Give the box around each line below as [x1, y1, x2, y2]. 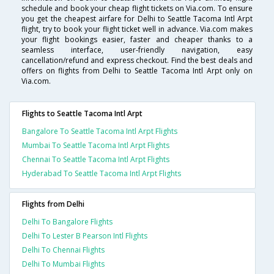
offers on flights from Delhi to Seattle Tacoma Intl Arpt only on [21, 65, 253, 76]
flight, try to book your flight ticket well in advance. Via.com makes [21, 24, 253, 35]
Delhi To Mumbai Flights [22, 259, 105, 270]
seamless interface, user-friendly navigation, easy [21, 45, 253, 56]
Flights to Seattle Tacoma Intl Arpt [22, 108, 143, 119]
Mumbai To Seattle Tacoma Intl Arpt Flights [22, 140, 169, 151]
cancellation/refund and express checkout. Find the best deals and [21, 55, 253, 66]
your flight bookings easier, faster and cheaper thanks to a [21, 34, 253, 45]
